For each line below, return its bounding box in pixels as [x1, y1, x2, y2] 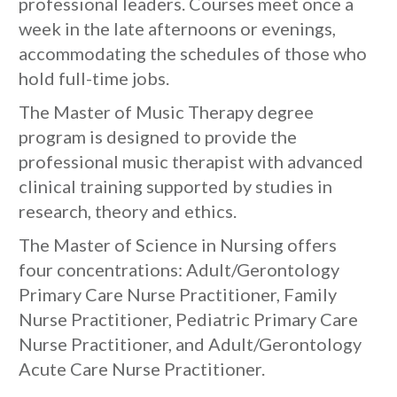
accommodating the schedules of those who [19, 43, 367, 64]
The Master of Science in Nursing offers [19, 234, 337, 255]
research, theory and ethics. [19, 200, 237, 222]
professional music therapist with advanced [19, 151, 363, 172]
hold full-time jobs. [19, 67, 169, 89]
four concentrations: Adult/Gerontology [19, 259, 339, 280]
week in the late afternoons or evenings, [19, 18, 336, 39]
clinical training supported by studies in [19, 175, 332, 197]
